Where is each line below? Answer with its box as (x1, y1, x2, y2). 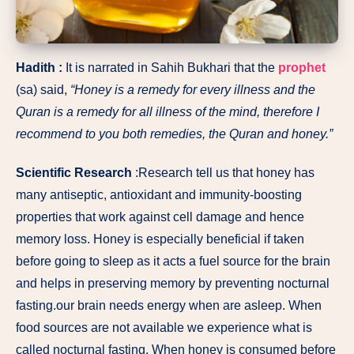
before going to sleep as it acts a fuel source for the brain (16, 254, 330, 269)
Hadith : (16, 61, 62, 75)
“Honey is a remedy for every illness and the (70, 83, 315, 97)
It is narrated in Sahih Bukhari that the (62, 61, 278, 75)
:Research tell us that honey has (132, 166, 314, 180)
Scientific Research (16, 166, 132, 180)
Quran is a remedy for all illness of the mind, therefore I (16, 105, 319, 119)
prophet (278, 61, 326, 75)
